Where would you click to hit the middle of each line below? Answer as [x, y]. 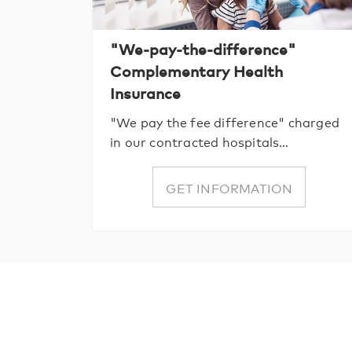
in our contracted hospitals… [200, 141]
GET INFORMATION [229, 187]
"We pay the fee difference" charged [225, 122]
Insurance [145, 93]
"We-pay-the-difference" [203, 49]
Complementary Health [196, 71]
